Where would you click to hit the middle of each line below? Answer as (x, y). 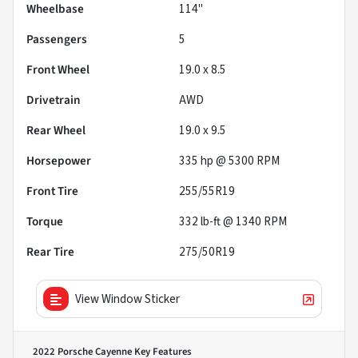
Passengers (57, 39)
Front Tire (52, 191)
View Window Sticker (127, 298)
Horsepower (59, 160)
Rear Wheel (56, 130)
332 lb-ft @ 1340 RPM (233, 221)
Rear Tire (50, 251)
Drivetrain (54, 99)
